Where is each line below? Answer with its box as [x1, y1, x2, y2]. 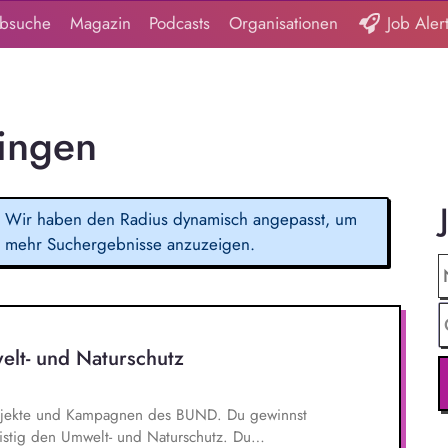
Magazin [69, 11, 131, 36]
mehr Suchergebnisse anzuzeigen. [5, 232, 256, 257]
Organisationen [229, 11, 339, 36]
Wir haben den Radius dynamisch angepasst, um [5, 207, 358, 232]
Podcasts [149, 11, 211, 36]
